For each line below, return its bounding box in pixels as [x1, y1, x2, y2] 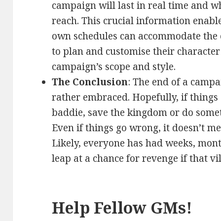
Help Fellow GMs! [52, 197, 192, 218]
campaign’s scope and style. [52, 60, 176, 73]
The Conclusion [52, 75, 128, 88]
